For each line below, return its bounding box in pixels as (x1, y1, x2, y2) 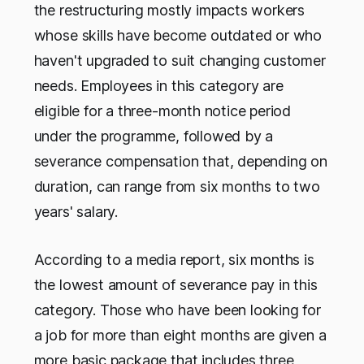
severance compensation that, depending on (33, 153, 327, 171)
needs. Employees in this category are (33, 77, 284, 95)
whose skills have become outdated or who (33, 27, 323, 45)
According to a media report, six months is (33, 251, 314, 269)
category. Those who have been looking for (33, 301, 321, 319)
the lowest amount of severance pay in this (33, 276, 318, 294)
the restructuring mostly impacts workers (33, 2, 305, 19)
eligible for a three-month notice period (33, 102, 292, 120)
